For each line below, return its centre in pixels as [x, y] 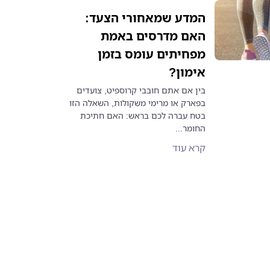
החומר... [191, 128]
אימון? [187, 72]
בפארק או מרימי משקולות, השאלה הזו [138, 103]
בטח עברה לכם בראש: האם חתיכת [143, 115]
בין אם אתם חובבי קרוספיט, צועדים [141, 90]
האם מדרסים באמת [153, 36]
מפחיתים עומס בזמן [152, 54]
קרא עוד [189, 148]
